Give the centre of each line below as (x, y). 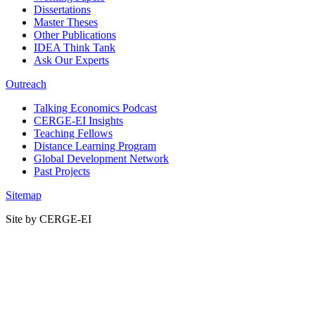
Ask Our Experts (71, 60)
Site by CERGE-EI (49, 219)
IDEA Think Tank (75, 48)
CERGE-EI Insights (78, 121)
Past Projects (62, 172)
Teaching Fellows (73, 134)
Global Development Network (101, 159)
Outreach (26, 84)
